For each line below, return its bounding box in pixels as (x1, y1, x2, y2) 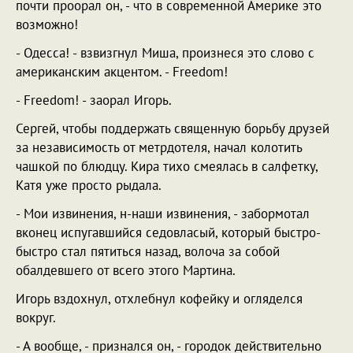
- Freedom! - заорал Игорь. (16, 91, 172, 109)
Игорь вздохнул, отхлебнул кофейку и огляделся (16, 290, 303, 307)
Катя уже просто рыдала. (16, 176, 162, 194)
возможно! (16, 16, 78, 33)
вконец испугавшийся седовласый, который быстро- (16, 224, 321, 241)
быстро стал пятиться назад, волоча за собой (16, 243, 280, 260)
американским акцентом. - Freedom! (16, 63, 228, 80)
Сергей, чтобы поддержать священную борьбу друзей (16, 120, 329, 137)
